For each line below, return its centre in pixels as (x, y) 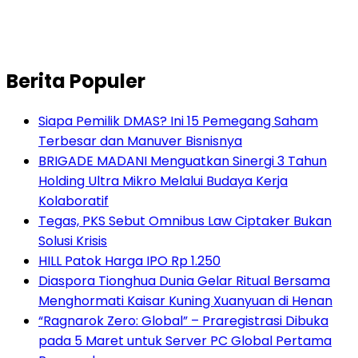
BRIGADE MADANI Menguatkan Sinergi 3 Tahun (183, 161)
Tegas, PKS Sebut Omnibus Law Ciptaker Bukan (185, 221)
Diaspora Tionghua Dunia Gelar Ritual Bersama (184, 280)
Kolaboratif (74, 201)
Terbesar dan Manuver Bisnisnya (140, 141)
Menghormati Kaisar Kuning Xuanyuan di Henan (185, 300)
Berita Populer (76, 81)
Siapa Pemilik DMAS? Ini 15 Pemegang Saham (178, 121)
